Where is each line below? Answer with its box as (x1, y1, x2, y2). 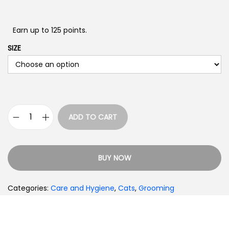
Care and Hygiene (51, 183, 114, 193)
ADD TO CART (68, 112, 117, 122)
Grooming (139, 183, 174, 193)
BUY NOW (98, 153, 131, 163)
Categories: (8, 183, 51, 193)
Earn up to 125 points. (13, 25, 87, 35)
